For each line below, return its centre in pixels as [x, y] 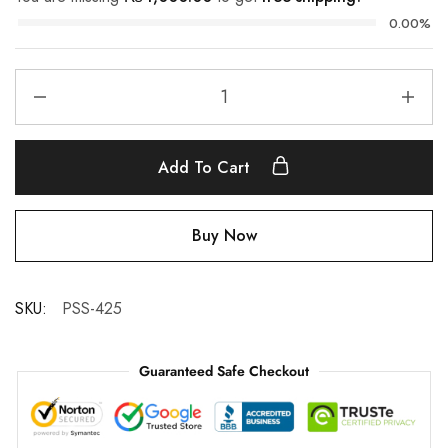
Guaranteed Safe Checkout [224, 370]
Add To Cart [206, 167]
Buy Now [224, 235]
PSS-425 [92, 308]
